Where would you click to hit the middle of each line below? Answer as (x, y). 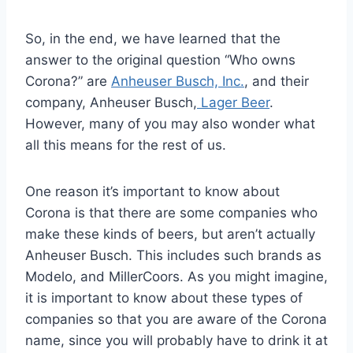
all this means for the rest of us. (126, 145)
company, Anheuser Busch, (111, 102)
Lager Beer (233, 102)
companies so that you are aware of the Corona (176, 319)
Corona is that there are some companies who (171, 212)
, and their (277, 81)
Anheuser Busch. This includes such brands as (173, 255)
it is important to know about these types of (164, 297)
